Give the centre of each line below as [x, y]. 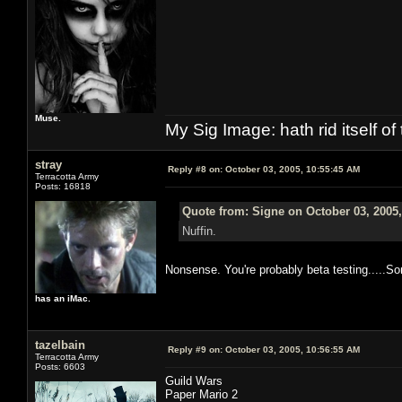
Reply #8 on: [195, 169]
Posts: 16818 [63, 186]
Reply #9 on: [195, 349]
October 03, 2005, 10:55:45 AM [291, 169]
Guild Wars [194, 380]
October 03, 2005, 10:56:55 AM [291, 349]
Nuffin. [201, 231]
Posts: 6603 [60, 366]
